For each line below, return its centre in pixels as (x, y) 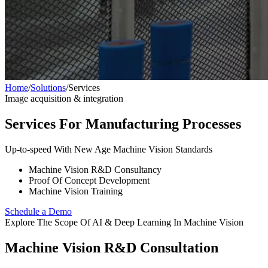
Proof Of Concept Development (89, 180)
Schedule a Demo (38, 211)
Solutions (48, 88)
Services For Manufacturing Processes (123, 124)
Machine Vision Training (76, 191)
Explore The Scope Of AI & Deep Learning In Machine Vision (124, 222)
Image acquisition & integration (64, 98)
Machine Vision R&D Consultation (112, 247)
